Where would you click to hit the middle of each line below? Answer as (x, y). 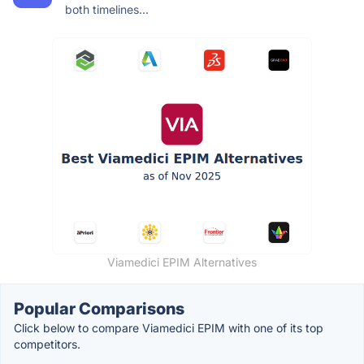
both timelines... (107, 9)
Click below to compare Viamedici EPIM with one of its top (169, 327)
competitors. (47, 344)
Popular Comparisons (99, 308)
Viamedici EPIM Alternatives (182, 262)
